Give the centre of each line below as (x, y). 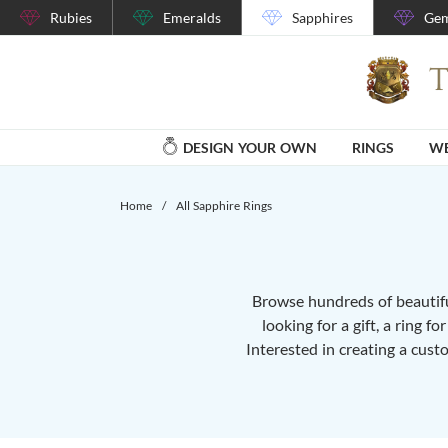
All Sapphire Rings (224, 205)
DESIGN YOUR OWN (250, 147)
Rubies (71, 17)
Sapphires (322, 17)
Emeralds (192, 17)
